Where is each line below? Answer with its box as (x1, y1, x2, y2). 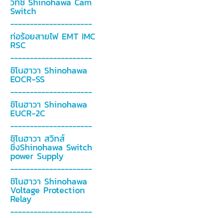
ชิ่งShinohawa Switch (10, 141, 92, 154)
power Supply (10, 149, 64, 163)
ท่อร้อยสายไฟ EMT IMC (10, 30, 95, 43)
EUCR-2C (10, 107, 45, 120)
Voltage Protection (10, 183, 85, 197)
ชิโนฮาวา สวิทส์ (10, 132, 65, 145)
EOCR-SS (10, 73, 45, 86)
